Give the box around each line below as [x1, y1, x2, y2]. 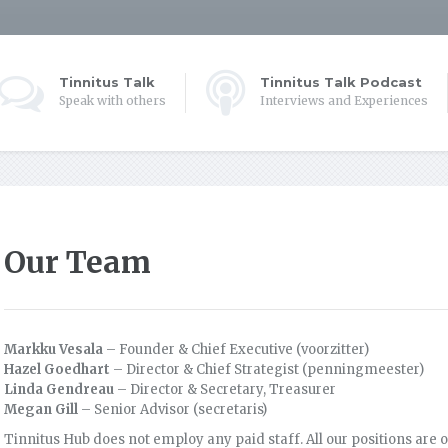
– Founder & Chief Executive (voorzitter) [103, 341, 369, 358]
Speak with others [59, 93, 166, 108]
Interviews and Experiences [260, 93, 428, 108]
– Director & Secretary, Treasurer [114, 381, 336, 398]
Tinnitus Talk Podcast [260, 74, 422, 90]
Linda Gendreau [4, 381, 114, 398]
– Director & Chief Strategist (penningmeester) [110, 361, 424, 378]
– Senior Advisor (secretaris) [78, 401, 267, 418]
